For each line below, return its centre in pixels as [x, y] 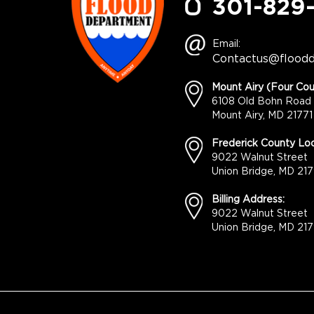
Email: [227, 44]
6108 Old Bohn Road [262, 102]
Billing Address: [248, 200]
